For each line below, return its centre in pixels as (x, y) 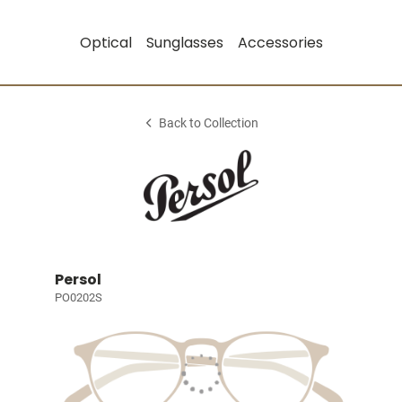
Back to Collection (209, 123)
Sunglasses (184, 42)
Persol (78, 280)
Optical (105, 42)
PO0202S (78, 297)
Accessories (280, 42)
